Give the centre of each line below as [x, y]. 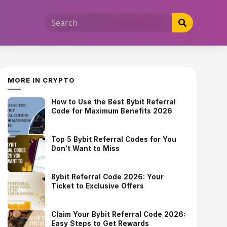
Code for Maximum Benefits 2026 [112, 111]
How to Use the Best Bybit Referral [114, 102]
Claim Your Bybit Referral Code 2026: [119, 214]
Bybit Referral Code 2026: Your [108, 177]
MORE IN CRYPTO [42, 80]
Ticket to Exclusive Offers [98, 186]
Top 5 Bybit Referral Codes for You [114, 139]
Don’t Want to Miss [86, 148]
